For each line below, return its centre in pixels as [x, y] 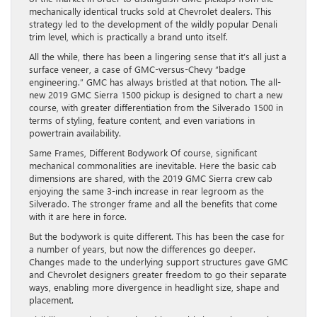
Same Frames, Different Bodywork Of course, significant [143, 153]
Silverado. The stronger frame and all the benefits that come [153, 204]
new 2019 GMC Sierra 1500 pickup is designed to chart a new [156, 95]
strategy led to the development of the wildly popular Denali [153, 24]
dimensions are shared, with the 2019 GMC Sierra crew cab [151, 178]
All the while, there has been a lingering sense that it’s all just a [158, 57]
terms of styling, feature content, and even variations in [142, 120]
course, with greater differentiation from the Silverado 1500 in [156, 108]
